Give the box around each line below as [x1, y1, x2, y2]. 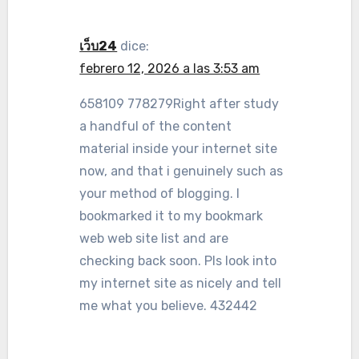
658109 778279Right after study [79, 96, 280, 111]
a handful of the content [79, 119, 232, 134]
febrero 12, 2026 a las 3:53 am [79, 61, 260, 76]
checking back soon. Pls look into [79, 253, 277, 268]
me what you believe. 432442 [79, 298, 258, 313]
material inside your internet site [79, 141, 278, 156]
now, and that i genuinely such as [79, 163, 284, 179]
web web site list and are [79, 231, 229, 246]
